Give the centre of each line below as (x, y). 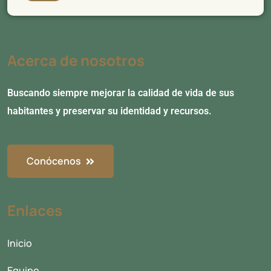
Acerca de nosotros (76, 60)
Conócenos (55, 161)
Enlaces (35, 210)
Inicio (20, 243)
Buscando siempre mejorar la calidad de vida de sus (121, 93)
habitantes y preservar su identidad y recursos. (109, 111)
